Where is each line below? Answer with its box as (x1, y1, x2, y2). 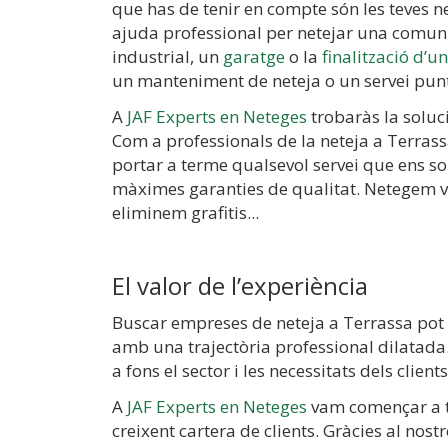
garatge (223, 45, 285, 68)
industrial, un (112, 45, 223, 68)
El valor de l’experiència (112, 269, 368, 302)
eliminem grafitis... (112, 201, 259, 224)
